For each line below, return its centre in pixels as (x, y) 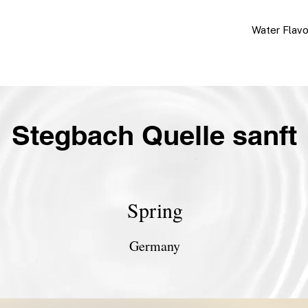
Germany (155, 246)
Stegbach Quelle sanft (154, 135)
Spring (155, 210)
